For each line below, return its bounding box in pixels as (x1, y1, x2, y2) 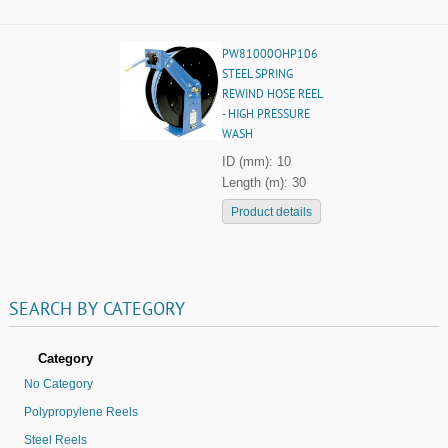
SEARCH (9, 299, 72, 322)
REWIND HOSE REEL (221, 88, 322, 103)
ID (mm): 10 (221, 154, 291, 169)
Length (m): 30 (221, 175, 306, 190)
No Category (24, 377, 93, 391)
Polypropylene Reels (24, 405, 138, 419)
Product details (230, 205, 312, 219)
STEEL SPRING (221, 68, 293, 83)
